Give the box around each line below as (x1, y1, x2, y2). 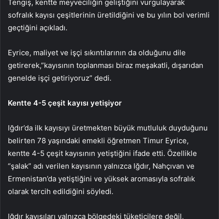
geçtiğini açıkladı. (8, 23, 67, 33)
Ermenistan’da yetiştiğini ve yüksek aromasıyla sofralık (8, 174, 195, 184)
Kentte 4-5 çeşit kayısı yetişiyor (8, 98, 122, 108)
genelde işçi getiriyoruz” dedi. (8, 73, 111, 83)
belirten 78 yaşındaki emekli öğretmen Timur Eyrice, (8, 136, 189, 146)
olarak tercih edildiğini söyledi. (8, 187, 113, 197)
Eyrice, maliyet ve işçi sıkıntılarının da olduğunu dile (8, 48, 186, 58)
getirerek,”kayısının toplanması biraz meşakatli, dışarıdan (8, 61, 203, 70)
